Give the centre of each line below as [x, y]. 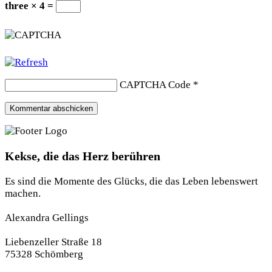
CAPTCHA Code [155, 84]
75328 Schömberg [44, 254]
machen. [23, 193]
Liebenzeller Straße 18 [53, 242]
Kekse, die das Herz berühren [83, 156]
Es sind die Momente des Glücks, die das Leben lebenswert [131, 181]
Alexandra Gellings [47, 217]
